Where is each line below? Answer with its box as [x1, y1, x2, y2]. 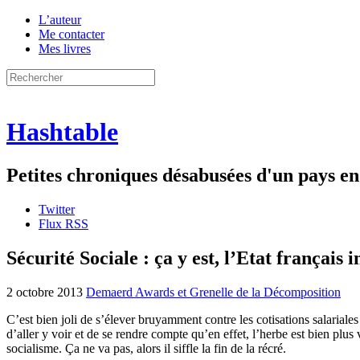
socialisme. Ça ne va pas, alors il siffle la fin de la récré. [6, 341, 286, 355]
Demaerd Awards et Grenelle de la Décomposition [86, 284, 341, 299]
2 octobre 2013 [6, 284, 83, 299]
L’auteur [39, 13, 81, 27]
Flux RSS [39, 216, 88, 231]
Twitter [39, 202, 75, 216]
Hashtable [6, 117, 118, 147]
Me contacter [39, 27, 104, 41]
